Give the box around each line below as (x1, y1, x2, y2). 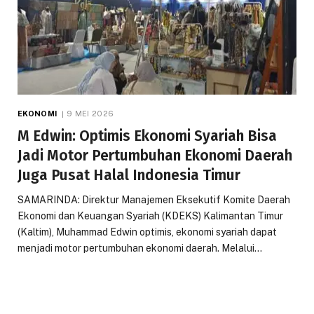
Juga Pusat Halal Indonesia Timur (18, 165, 240, 184)
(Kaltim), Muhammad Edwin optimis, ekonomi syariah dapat (18, 226, 277, 238)
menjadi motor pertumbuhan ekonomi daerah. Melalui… (18, 242, 262, 254)
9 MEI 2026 (67, 109, 114, 118)
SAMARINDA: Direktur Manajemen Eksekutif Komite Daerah (18, 193, 290, 205)
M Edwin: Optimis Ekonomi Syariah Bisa (18, 126, 277, 145)
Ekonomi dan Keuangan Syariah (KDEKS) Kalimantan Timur (18, 210, 283, 221)
